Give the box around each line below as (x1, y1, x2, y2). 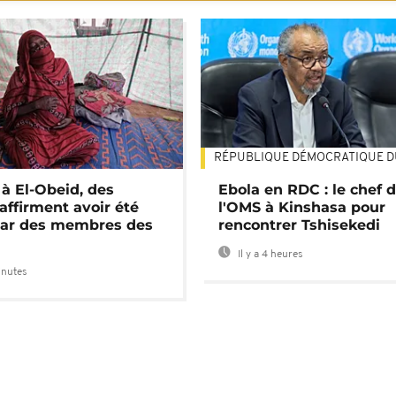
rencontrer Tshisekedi (218, 217, 381, 234)
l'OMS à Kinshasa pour (218, 199, 386, 217)
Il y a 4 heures (235, 249, 304, 261)
